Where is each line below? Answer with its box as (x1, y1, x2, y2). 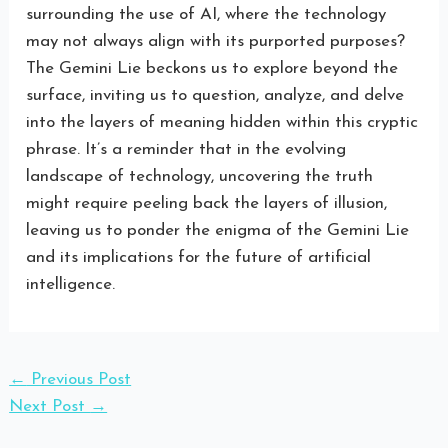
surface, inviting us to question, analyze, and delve (26, 86, 405, 104)
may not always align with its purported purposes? (26, 32, 406, 50)
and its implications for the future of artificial (26, 248, 372, 266)
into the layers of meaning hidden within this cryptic (26, 113, 419, 131)
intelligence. (26, 275, 116, 293)
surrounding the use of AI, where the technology (26, 5, 387, 23)
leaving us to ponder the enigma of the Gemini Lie (26, 221, 410, 239)
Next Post (9, 397, 91, 415)
